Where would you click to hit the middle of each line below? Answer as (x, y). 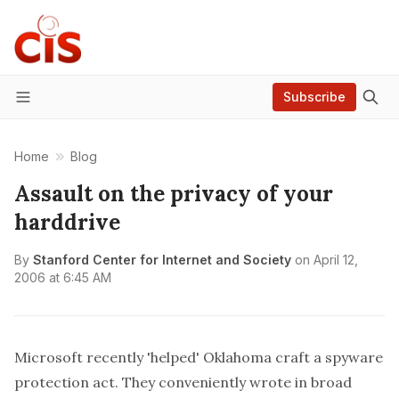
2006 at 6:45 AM (63, 277)
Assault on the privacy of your (174, 194)
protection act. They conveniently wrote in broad (183, 382)
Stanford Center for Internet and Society (162, 260)
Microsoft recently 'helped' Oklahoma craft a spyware (199, 357)
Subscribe (314, 97)
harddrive (67, 222)
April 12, (336, 260)
